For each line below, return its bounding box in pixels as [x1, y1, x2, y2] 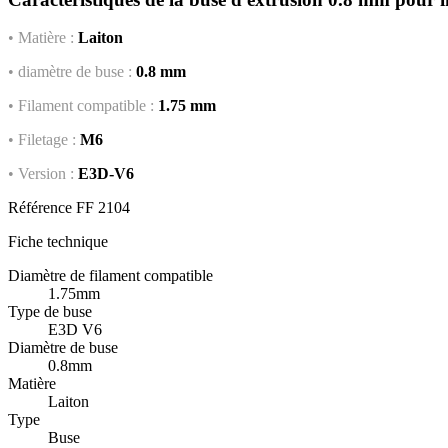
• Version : [8, 165, 74, 183]
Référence [8, 199, 72, 217]
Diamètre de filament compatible [8, 267, 213, 285]
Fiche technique [8, 233, 108, 251]
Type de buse [8, 303, 92, 321]
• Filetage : [8, 131, 76, 149]
